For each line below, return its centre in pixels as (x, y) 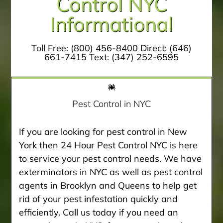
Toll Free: (51, 48)
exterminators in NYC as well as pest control (111, 172)
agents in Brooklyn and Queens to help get (108, 185)
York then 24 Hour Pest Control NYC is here (109, 145)
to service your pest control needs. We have (111, 158)
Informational (111, 24)
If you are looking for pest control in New (103, 131)
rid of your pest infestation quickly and (99, 199)
